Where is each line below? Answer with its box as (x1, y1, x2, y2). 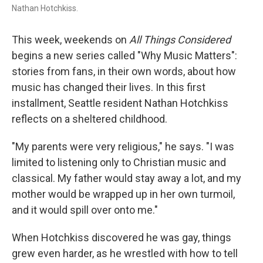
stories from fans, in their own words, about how (12, 65, 236, 77)
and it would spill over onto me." (12, 204, 158, 216)
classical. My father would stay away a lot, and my (12, 172, 241, 184)
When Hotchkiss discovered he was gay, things (12, 231, 231, 244)
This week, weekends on (12, 33, 129, 46)
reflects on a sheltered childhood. (12, 113, 167, 125)
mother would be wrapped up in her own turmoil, (12, 188, 235, 200)
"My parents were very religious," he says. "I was (12, 140, 234, 153)
